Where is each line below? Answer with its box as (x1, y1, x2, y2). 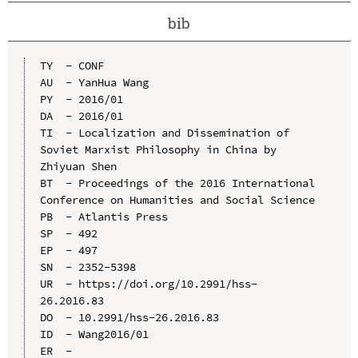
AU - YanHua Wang (39, 74, 149, 89)
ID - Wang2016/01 (39, 326, 149, 341)
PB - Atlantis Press (39, 209, 168, 224)
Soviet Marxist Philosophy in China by (39, 141, 276, 157)
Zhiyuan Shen (39, 158, 117, 173)
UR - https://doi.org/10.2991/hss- (39, 276, 257, 291)
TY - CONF (39, 58, 104, 73)
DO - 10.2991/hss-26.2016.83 (39, 309, 219, 324)
